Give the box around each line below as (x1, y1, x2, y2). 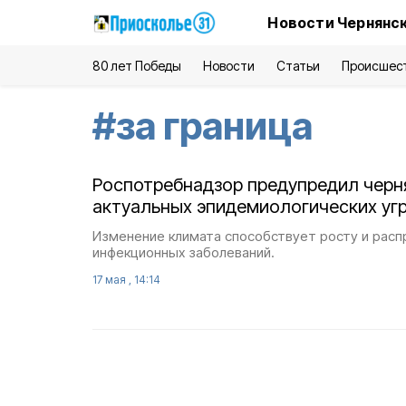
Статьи (275, 58, 320, 73)
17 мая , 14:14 (92, 273, 160, 286)
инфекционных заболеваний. (92, 244, 275, 261)
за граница (116, 102, 313, 149)
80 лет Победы (92, 58, 182, 73)
